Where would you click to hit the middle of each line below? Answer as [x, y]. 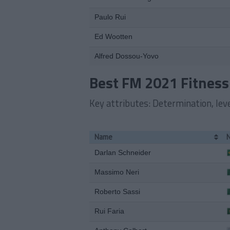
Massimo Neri [117, 172]
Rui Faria [109, 211]
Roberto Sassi [117, 191]
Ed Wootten [113, 36]
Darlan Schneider [123, 152]
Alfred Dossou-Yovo [127, 56]
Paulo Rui [110, 17]
